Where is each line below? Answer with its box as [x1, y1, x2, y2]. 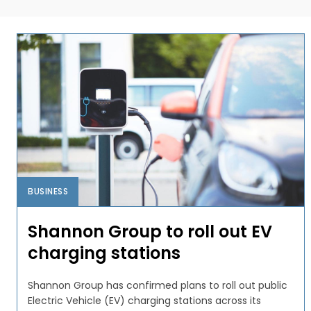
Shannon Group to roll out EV [28, 219, 272, 243]
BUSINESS [28, 185, 68, 197]
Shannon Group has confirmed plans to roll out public [28, 278, 287, 292]
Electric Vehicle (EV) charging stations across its [28, 293, 261, 308]
